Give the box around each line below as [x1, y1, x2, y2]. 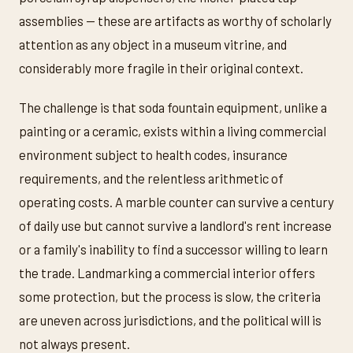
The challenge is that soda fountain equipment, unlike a [19, 99, 327, 115]
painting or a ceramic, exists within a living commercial [19, 123, 326, 139]
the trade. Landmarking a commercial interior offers [19, 265, 315, 281]
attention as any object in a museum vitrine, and [19, 36, 287, 52]
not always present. [19, 336, 130, 351]
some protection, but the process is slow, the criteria [19, 288, 321, 304]
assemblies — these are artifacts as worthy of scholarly [19, 13, 332, 28]
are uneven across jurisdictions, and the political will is [19, 312, 321, 328]
